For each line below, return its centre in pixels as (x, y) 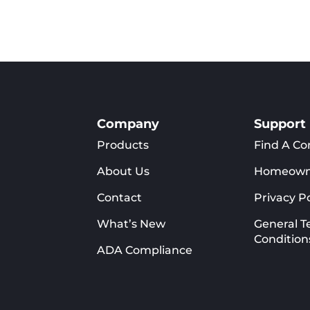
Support (280, 124)
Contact (120, 197)
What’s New (131, 224)
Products (123, 145)
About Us (124, 171)
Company (128, 124)
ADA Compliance (145, 250)
